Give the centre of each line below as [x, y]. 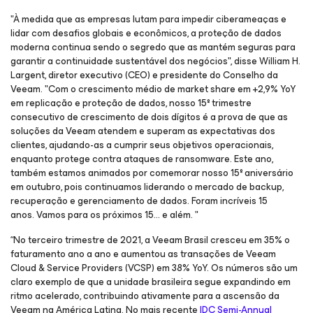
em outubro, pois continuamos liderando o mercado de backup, [147, 187]
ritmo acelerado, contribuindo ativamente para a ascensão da [145, 296]
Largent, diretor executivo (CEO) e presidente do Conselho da [144, 75]
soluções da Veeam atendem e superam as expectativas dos [143, 131]
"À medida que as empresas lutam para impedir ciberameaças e [148, 19]
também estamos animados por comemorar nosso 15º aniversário [152, 173]
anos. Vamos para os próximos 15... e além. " [104, 215]
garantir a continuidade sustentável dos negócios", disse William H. [155, 61]
